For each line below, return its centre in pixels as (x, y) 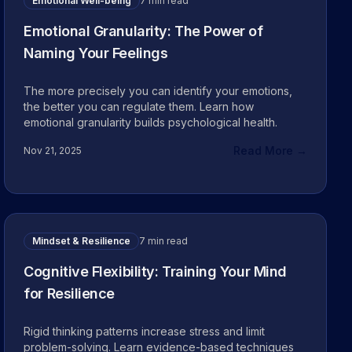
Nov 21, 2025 (53, 150)
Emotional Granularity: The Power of (143, 31)
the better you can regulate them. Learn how (139, 106)
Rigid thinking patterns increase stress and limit (145, 331)
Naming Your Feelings (96, 53)
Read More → (270, 150)
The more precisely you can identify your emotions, (158, 91)
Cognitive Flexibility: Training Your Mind (155, 271)
